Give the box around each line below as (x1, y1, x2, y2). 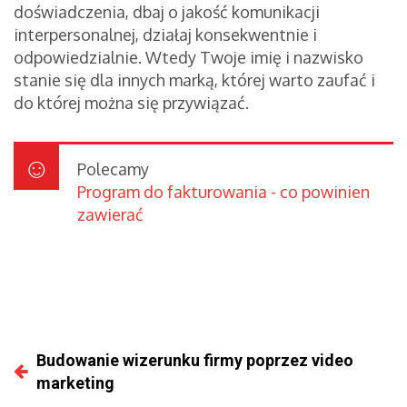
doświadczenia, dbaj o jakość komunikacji (14, 2, 320, 23)
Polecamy (77, 159, 149, 180)
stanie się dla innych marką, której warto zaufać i (14, 70, 375, 91)
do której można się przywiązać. (14, 93, 249, 114)
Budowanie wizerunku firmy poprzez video (36, 351, 353, 371)
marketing (36, 373, 114, 393)
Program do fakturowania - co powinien (77, 182, 370, 203)
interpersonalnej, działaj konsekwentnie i (14, 25, 317, 45)
